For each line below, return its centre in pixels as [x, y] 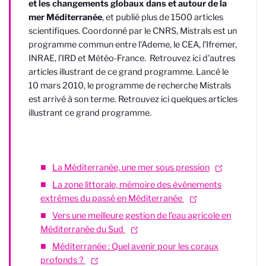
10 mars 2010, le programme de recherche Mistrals [130, 85]
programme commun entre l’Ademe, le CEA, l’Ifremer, [133, 44]
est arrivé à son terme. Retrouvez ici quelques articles [133, 99]
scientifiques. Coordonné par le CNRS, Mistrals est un [133, 31]
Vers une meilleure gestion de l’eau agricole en [142, 216]
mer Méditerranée [65, 17]
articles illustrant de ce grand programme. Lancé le [129, 72]
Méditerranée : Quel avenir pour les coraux [135, 247]
